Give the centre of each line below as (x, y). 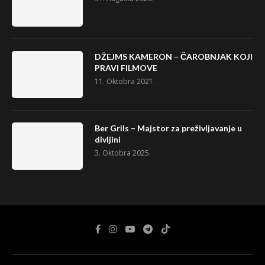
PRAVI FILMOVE (126, 68)
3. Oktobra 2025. (123, 153)
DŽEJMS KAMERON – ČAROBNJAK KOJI (174, 57)
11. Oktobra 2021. (125, 82)
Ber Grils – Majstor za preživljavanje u (168, 128)
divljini (108, 140)
